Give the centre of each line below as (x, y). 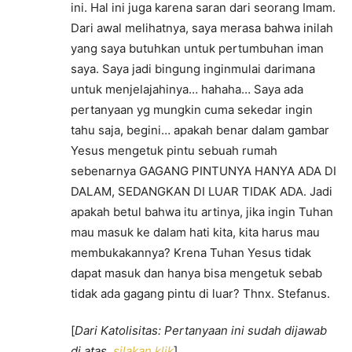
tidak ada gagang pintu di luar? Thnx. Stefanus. (200, 293)
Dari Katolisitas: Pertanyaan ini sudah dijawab (201, 330)
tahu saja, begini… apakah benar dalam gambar (200, 130)
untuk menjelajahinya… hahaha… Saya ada (187, 89)
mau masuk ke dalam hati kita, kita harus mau (195, 232)
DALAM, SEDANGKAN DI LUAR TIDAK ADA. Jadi (202, 191)
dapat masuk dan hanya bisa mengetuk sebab (196, 273)
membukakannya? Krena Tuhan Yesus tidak (191, 253)
